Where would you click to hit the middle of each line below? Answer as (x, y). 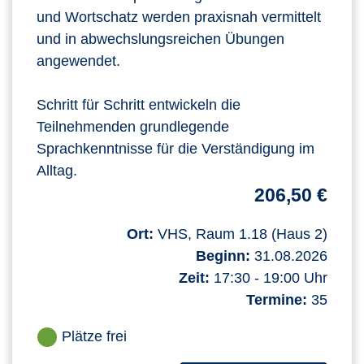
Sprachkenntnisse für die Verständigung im (175, 149)
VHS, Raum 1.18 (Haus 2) (240, 234)
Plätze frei (94, 336)
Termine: (277, 300)
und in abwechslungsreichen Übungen (160, 39)
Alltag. (57, 171)
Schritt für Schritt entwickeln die (139, 105)
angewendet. (78, 61)
